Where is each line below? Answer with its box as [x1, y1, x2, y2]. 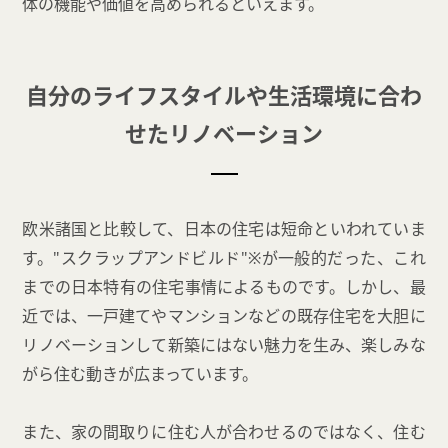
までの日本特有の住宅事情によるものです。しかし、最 [22, 276, 426, 299]
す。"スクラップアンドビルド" [22, 247, 248, 270]
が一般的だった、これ [261, 247, 426, 270]
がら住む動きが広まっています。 [22, 363, 259, 386]
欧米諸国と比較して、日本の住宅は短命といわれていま [22, 218, 426, 241]
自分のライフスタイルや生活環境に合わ [26, 80, 422, 111]
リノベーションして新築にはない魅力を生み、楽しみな [22, 334, 426, 357]
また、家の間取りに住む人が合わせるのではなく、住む [22, 420, 426, 443]
